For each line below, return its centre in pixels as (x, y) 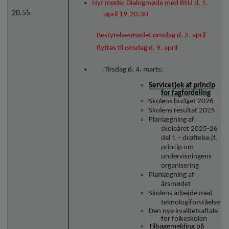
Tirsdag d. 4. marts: (134, 70)
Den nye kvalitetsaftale (184, 212)
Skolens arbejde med (181, 194)
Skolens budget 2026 (181, 102)
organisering (180, 166)
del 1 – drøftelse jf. (189, 139)
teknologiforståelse (191, 203)
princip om (178, 148)
